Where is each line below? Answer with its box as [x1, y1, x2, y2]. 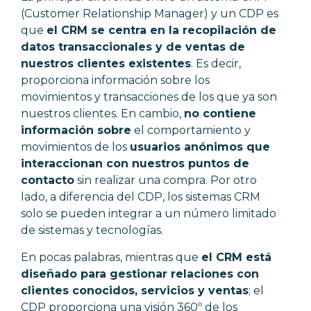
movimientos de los [21, 140, 130, 153]
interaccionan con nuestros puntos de [21, 156, 249, 170]
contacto [21, 173, 74, 187]
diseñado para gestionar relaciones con [21, 267, 259, 280]
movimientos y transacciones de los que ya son [21, 90, 277, 103]
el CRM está [201, 250, 271, 264]
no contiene [184, 106, 256, 120]
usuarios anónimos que [130, 140, 270, 153]
